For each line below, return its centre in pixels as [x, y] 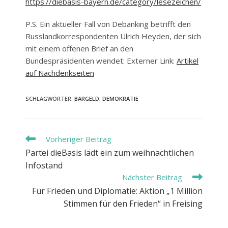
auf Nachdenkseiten [60, 73]
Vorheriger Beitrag [79, 139]
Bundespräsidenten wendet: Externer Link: [101, 60]
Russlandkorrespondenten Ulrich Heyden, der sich [113, 36]
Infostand [44, 165]
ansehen [39, 157]
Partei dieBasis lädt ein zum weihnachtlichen [110, 152]
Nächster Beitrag [152, 177]
